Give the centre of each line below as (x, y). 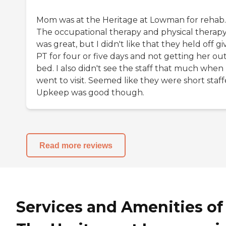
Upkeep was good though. (90, 93)
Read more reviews (76, 145)
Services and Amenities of (120, 207)
